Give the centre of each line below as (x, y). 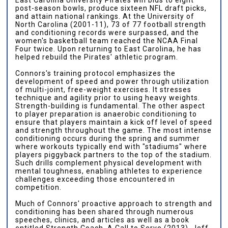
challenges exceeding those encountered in (95, 179)
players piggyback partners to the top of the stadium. (114, 154)
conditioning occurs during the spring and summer (108, 138)
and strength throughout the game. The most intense (114, 130)
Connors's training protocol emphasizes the (96, 73)
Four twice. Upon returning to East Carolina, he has (109, 49)
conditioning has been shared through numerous (105, 211)
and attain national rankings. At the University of (105, 16)
